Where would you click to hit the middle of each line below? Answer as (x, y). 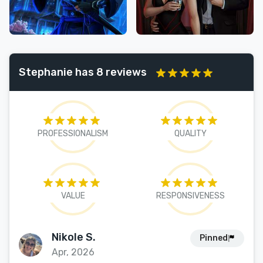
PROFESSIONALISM (73, 134)
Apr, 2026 (73, 252)
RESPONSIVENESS (190, 196)
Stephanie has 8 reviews (83, 72)
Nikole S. (74, 237)
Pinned (214, 238)
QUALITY (190, 134)
